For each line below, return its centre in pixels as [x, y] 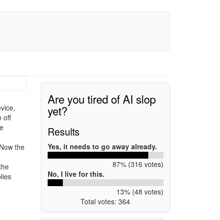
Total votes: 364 [106, 201]
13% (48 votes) [140, 191]
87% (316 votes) [138, 164]
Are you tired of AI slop [102, 98]
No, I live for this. [76, 174]
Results [64, 131]
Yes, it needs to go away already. [102, 146]
